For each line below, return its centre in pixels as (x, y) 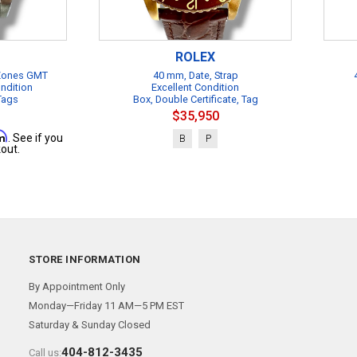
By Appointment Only (77, 286)
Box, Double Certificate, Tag (195, 99)
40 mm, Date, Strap (195, 75)
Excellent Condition (195, 87)
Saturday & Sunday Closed (90, 325)
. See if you (35, 138)
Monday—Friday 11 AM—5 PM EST (106, 306)
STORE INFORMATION (85, 259)
